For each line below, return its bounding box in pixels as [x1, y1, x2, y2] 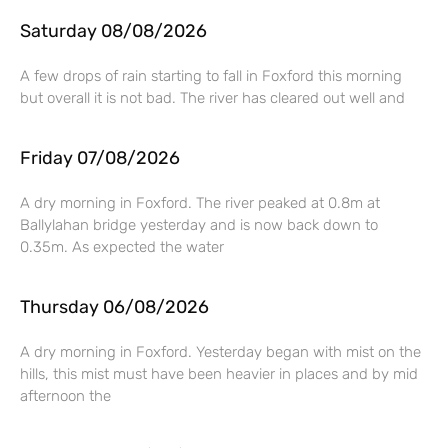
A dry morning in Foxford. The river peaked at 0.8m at [20, 193, 380, 212]
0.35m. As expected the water [20, 237, 224, 256]
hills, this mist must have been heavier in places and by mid [20, 364, 418, 383]
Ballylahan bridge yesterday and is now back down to [20, 215, 378, 234]
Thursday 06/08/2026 [20, 295, 209, 318]
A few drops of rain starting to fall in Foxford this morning [20, 66, 402, 85]
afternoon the [20, 386, 111, 405]
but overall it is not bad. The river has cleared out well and [20, 88, 405, 107]
